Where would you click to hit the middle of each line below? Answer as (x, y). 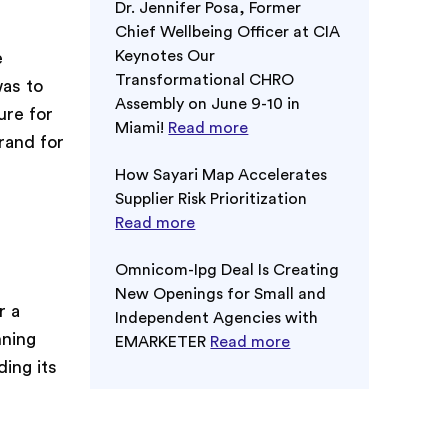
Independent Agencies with (217, 317)
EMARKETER (163, 341)
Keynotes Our (165, 55)
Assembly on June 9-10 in (208, 103)
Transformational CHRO (205, 79)
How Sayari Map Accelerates (221, 174)
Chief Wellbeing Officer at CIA (228, 31)
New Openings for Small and (221, 293)
